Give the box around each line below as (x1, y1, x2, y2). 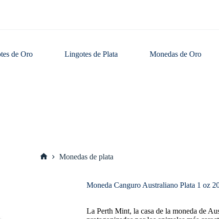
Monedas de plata (59, 153, 113, 161)
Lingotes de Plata (65, 50, 118, 58)
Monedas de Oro (150, 50, 202, 58)
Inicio (43, 160, 61, 169)
